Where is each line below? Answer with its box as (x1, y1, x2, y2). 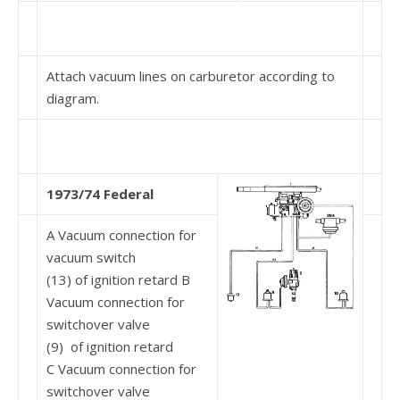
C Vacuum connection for (46, 360, 196, 378)
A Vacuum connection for (46, 226, 196, 244)
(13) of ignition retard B (46, 271, 190, 288)
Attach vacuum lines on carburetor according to (46, 67, 335, 85)
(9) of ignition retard (46, 337, 173, 355)
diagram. (46, 89, 99, 107)
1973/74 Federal (46, 185, 154, 203)
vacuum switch (46, 248, 136, 266)
